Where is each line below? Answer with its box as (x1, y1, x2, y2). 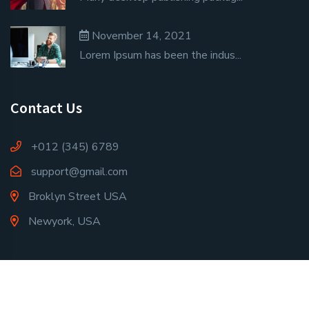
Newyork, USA (26, 213, 101, 229)
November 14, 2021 (92, 28, 192, 43)
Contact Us (10, 97, 82, 117)
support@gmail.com (31, 163, 128, 179)
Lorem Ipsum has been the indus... (79, 47, 241, 63)
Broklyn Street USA (26, 188, 127, 204)
